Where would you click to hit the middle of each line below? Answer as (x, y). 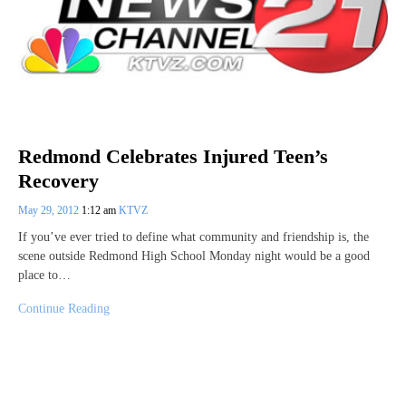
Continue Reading (64, 308)
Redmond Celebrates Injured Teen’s (173, 157)
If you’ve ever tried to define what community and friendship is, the (193, 237)
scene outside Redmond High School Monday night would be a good (194, 256)
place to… (44, 275)
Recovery (58, 180)
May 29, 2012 (50, 210)
